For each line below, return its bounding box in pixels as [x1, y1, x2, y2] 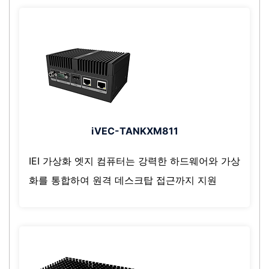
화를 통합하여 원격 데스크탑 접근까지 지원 [29, 174, 217, 186]
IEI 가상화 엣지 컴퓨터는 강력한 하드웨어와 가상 [29, 154, 240, 167]
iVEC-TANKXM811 [91, 124, 178, 137]
